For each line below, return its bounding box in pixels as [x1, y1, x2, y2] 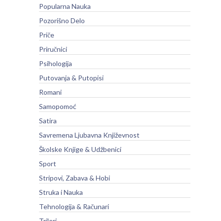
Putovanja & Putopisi [38, 74, 104, 82]
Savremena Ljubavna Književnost [38, 131, 140, 139]
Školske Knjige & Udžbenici [38, 145, 121, 153]
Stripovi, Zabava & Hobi [38, 174, 110, 182]
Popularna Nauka [38, 2, 91, 10]
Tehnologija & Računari [38, 202, 109, 211]
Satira [38, 116, 57, 125]
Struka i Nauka [38, 188, 83, 196]
